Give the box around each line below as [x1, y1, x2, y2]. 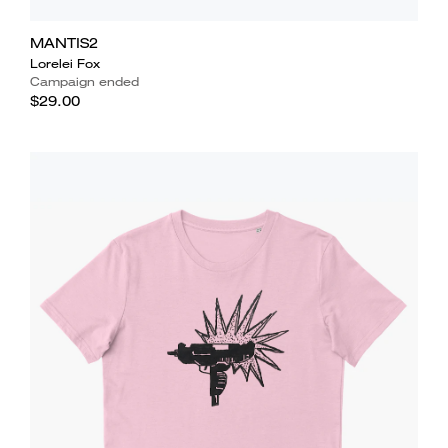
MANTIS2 [29, 33, 98, 52]
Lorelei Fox [29, 54, 100, 72]
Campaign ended [29, 72, 139, 90]
